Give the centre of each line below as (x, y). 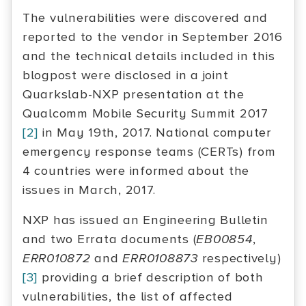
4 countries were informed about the (136, 171)
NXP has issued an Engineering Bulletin (145, 220)
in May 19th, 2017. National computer (155, 133)
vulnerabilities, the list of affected (128, 297)
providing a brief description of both (151, 278)
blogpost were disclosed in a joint (126, 75)
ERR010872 (57, 259)
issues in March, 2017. (89, 190)
